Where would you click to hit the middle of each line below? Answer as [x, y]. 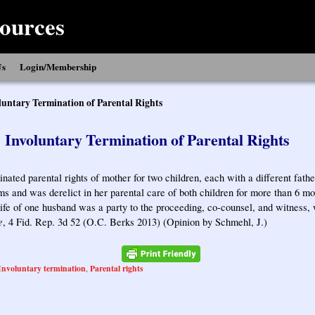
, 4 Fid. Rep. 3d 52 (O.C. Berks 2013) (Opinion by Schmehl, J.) [135, 222]
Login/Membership [58, 66]
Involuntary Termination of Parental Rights [147, 139]
